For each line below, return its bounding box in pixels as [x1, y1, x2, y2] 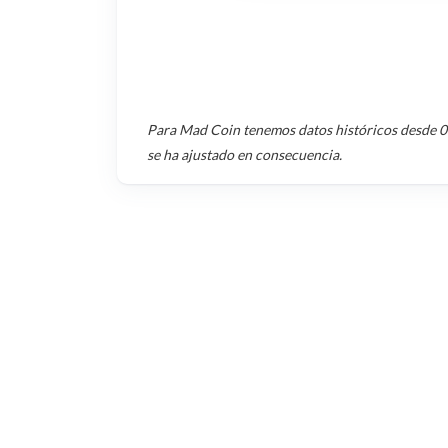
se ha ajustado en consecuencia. [147, 145, 342, 163]
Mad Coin [179, 120, 240, 138]
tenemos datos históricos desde [240, 120, 439, 138]
